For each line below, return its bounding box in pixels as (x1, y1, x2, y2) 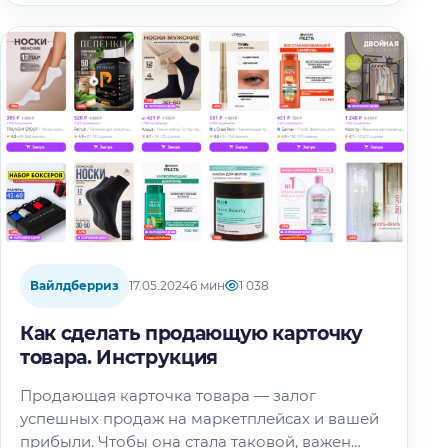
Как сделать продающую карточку (20, 321, 363, 345)
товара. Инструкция (20, 345, 218, 369)
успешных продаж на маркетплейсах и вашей (20, 408, 379, 428)
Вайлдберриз (30, 277, 119, 293)
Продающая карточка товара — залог (20, 385, 316, 405)
